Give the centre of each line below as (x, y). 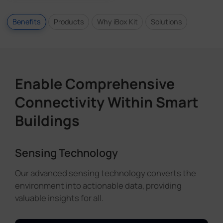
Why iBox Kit (117, 21)
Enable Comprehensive (95, 83)
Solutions (166, 21)
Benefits (26, 21)
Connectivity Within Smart (106, 102)
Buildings (47, 120)
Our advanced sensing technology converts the (105, 173)
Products (69, 21)
